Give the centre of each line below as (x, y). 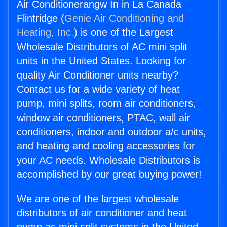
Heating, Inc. (45, 33)
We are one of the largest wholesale (98, 199)
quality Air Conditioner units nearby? (98, 75)
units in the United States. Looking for (101, 61)
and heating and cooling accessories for (106, 146)
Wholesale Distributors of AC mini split (102, 47)
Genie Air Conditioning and (124, 18)
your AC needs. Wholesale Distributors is (108, 160)
